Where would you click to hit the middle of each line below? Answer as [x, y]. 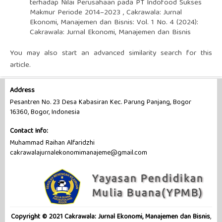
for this [197, 53]
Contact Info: [29, 132]
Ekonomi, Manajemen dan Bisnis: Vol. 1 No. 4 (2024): [114, 23]
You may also [36, 53]
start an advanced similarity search [122, 53]
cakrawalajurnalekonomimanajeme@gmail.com [78, 153]
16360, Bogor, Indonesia [45, 113]
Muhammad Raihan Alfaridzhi [52, 143]
